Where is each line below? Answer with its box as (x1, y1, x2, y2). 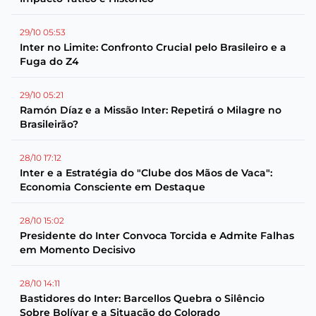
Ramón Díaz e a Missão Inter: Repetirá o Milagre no (20, 104, 281, 116)
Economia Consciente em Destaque (20, 181, 205, 193)
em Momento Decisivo (20, 243, 135, 256)
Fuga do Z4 (20, 55, 79, 68)
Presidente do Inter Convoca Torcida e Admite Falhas (20, 229, 294, 242)
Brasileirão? (20, 118, 78, 130)
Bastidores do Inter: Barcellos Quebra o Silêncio (20, 292, 265, 305)
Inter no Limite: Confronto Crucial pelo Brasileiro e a (20, 41, 286, 54)
